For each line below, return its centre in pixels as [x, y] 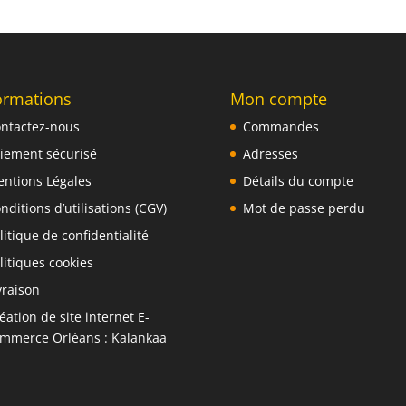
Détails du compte [298, 181]
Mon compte [278, 99]
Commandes [280, 127]
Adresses [270, 154]
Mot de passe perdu [304, 208]
